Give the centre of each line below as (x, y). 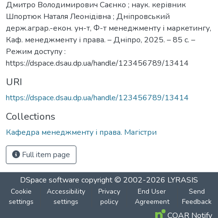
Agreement (152, 201)
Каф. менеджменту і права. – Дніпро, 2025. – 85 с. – (100, 40)
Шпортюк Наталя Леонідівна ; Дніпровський (88, 16)
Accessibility (66, 191)
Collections (31, 116)
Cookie (21, 191)
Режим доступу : (36, 51)
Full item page (45, 154)
